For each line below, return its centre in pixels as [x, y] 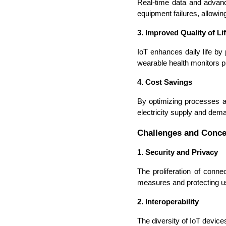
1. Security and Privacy [178, 153]
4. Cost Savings [165, 82]
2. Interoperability [168, 202]
